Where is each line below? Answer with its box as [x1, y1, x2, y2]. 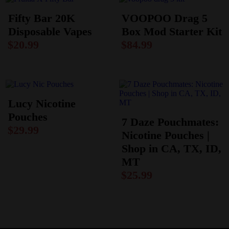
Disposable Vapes [8, 25, 93, 38]
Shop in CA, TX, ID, [121, 142, 221, 155]
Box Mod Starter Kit [121, 25, 222, 38]
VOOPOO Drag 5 [121, 12, 208, 25]
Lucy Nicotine [8, 97, 76, 110]
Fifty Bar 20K [8, 12, 76, 25]
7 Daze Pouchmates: [121, 115, 219, 128]
